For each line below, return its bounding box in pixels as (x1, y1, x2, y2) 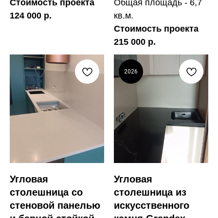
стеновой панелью (10, 200, 100, 211)
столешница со (10, 187, 83, 198)
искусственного (114, 200, 189, 211)
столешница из (114, 187, 186, 198)
